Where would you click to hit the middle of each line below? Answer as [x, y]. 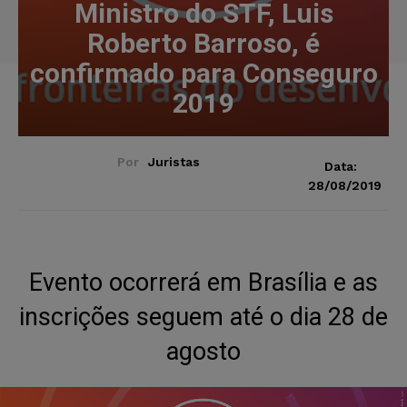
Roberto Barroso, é [203, 43]
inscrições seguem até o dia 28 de [203, 317]
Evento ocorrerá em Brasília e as [203, 282]
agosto [203, 351]
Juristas [174, 161]
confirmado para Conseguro [203, 73]
